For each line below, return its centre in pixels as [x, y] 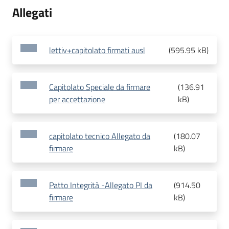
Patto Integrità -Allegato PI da [101, 185]
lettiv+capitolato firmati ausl [97, 50]
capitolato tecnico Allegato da [100, 136]
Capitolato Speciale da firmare [100, 87]
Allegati [32, 13]
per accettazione [77, 99]
